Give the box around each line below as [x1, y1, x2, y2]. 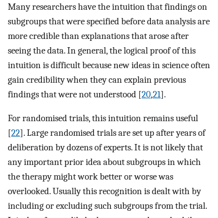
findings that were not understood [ [8, 89, 142, 100]
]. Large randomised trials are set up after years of [20, 127, 205, 139]
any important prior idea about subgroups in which [8, 157, 201, 168]
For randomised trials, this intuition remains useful [8, 113, 198, 124]
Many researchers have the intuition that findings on [8, 1, 207, 13]
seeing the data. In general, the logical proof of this [8, 45, 196, 56]
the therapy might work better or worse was [8, 171, 173, 182]
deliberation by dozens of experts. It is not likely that [8, 142, 203, 153]
